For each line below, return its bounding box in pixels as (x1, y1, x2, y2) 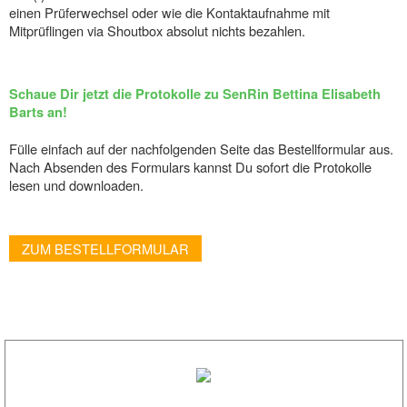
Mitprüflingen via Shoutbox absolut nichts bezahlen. (9, 21, 305, 40)
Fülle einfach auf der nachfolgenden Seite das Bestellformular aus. (9, 139, 393, 158)
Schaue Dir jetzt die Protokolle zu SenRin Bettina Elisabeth (9, 84, 381, 104)
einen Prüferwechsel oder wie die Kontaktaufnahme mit (9, 3, 330, 22)
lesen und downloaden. (9, 175, 144, 194)
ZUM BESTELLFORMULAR (22, 239, 189, 258)
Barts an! (9, 103, 67, 122)
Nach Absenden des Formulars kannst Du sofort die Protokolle (9, 157, 372, 176)
